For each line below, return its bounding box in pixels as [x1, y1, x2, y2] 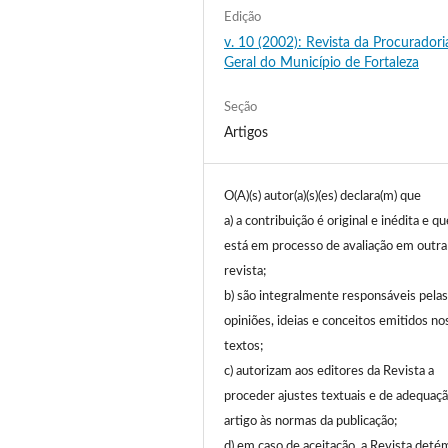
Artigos [224, 125, 268, 140]
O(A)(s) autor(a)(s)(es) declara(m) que [224, 189, 421, 203]
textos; [224, 339, 263, 353]
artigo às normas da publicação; [224, 414, 397, 428]
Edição [224, 10, 261, 24]
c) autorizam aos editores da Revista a [224, 364, 434, 378]
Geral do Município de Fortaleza [224, 55, 419, 70]
